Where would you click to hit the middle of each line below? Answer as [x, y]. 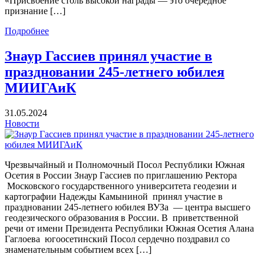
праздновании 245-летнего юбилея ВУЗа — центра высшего [128, 207]
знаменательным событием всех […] [78, 249]
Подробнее [27, 31]
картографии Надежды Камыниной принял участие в [114, 196]
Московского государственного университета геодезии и [121, 186]
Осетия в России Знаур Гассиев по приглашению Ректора [121, 175]
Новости [22, 123]
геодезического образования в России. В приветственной [122, 217]
